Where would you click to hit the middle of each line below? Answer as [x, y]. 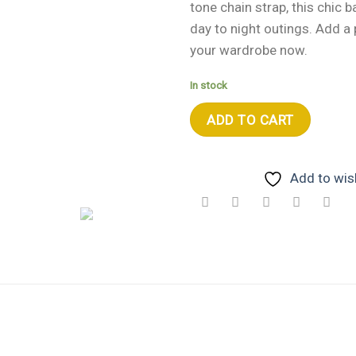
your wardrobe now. [249, 50]
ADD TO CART [250, 120]
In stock [209, 85]
